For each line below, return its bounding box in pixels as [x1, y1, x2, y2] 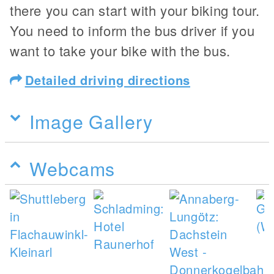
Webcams [29, 154, 116, 182]
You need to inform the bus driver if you [10, 20, 255, 40]
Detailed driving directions [24, 70, 190, 89]
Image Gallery [29, 107, 153, 135]
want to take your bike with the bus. [10, 40, 231, 60]
